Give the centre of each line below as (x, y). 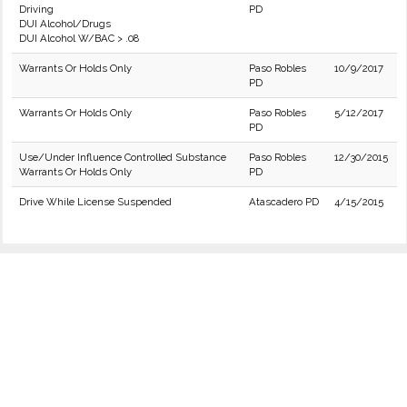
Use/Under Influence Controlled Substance (123, 157)
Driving (36, 9)
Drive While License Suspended (95, 202)
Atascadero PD (284, 202)
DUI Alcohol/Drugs (65, 24)
